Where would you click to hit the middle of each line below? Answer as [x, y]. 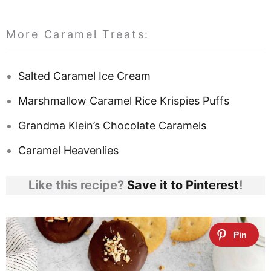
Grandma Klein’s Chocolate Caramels [112, 125]
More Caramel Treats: [78, 34]
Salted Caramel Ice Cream [84, 76]
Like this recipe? [78, 185]
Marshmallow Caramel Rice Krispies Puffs [124, 100]
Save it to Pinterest [183, 185]
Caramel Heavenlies [68, 150]
